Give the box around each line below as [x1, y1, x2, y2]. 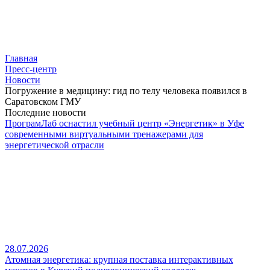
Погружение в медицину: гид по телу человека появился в [5, 86, 247, 96]
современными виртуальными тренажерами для [5, 129, 203, 139]
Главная [5, 53, 37, 63]
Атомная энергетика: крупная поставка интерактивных [5, 254, 233, 265]
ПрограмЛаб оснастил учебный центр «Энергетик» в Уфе [5, 118, 244, 128]
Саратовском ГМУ [5, 96, 81, 107]
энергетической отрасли [5, 140, 104, 150]
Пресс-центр [5, 64, 57, 74]
